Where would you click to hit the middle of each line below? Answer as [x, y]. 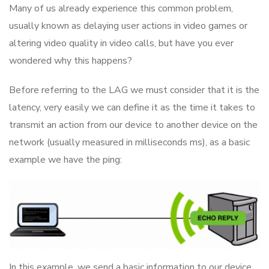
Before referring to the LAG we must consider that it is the [134, 90]
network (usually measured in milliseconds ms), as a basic [129, 142]
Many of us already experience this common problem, [121, 8]
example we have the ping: [65, 159]
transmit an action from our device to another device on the [133, 125]
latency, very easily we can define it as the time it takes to [132, 107]
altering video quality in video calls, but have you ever [121, 43]
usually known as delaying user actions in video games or [128, 26]
